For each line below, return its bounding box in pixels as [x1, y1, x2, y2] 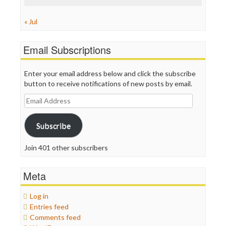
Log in [30, 192, 48, 200]
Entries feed [30, 202, 69, 211]
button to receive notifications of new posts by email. [24, 79, 192, 88]
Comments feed [30, 213, 81, 221]
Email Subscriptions [23, 42, 111, 57]
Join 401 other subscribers [24, 143, 108, 152]
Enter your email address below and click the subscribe [24, 69, 196, 78]
